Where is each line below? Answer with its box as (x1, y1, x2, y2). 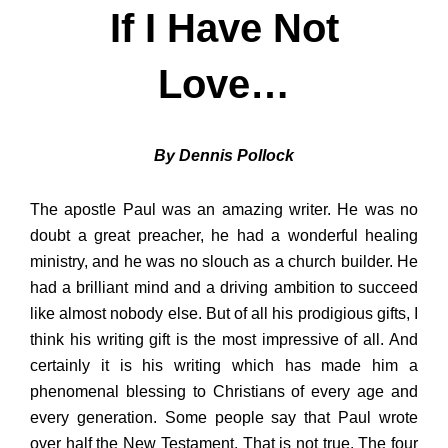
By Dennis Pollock (154, 147, 294, 165)
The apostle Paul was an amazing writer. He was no (30, 201, 418, 219)
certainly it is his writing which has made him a (30, 357, 418, 375)
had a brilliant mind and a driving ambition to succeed (30, 279, 418, 297)
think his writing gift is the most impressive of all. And (30, 331, 418, 349)
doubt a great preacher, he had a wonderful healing (30, 227, 418, 245)
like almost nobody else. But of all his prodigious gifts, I (30, 305, 418, 323)
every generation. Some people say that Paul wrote (30, 409, 418, 427)
